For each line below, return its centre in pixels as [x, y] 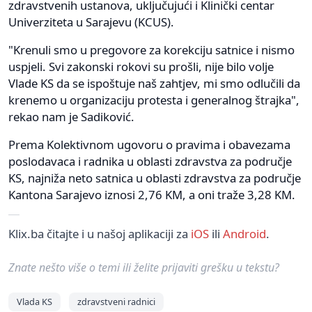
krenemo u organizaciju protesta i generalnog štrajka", [154, 100]
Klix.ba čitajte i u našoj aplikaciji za [100, 233]
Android [244, 233]
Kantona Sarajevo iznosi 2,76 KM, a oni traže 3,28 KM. [152, 194]
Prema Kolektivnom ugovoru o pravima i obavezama [149, 144]
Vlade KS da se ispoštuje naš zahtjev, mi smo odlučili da [154, 83]
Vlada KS [34, 301]
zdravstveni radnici [116, 301]
